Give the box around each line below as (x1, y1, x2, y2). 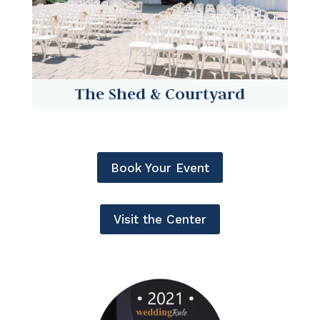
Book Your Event (110, 160, 209, 175)
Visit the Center (113, 211, 206, 226)
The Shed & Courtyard (74, 84, 245, 104)
